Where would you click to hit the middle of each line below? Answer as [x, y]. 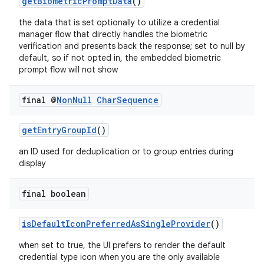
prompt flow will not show [68, 70]
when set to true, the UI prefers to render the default [122, 245]
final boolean [54, 194]
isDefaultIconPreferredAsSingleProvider [116, 224]
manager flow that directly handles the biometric [113, 34]
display [32, 163]
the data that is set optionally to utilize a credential [119, 22]
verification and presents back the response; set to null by [132, 46]
